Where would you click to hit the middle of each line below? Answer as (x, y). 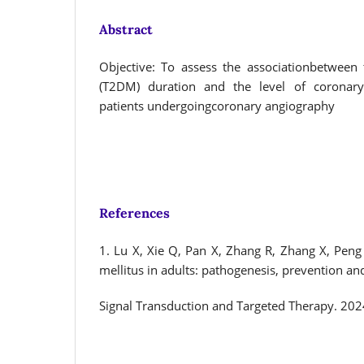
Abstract (126, 29)
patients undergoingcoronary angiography (217, 106)
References (134, 212)
